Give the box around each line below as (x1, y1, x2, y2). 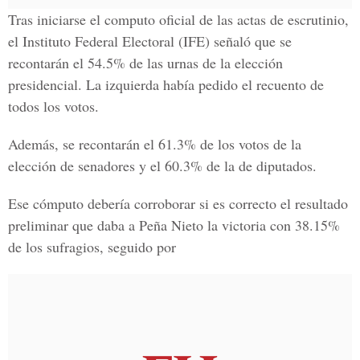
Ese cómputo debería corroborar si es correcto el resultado (8, 194, 348, 213)
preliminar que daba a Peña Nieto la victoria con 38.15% (8, 215, 340, 235)
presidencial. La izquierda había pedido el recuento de (8, 75, 324, 94)
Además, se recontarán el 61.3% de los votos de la (8, 134, 301, 153)
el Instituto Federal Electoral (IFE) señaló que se (8, 31, 292, 51)
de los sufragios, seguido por (8, 237, 176, 256)
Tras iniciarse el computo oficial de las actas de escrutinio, (8, 10, 349, 29)
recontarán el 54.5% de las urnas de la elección (8, 53, 283, 72)
